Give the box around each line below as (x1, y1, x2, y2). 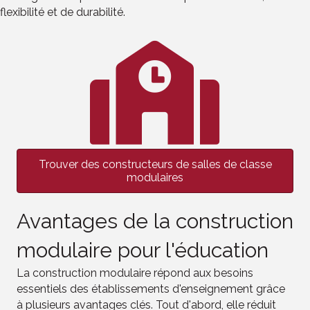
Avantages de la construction (17, 208, 293, 233)
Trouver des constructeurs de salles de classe (38, 157, 272, 171)
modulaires (127, 170, 183, 184)
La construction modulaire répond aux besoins (17, 266, 253, 280)
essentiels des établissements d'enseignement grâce (17, 282, 285, 295)
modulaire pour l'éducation (17, 237, 268, 262)
